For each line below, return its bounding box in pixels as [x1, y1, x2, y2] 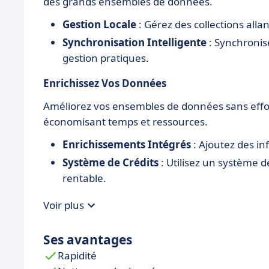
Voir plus [43, 198, 84, 213]
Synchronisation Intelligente [62, 35, 207, 49]
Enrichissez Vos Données [43, 76, 166, 90]
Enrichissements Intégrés [62, 137, 191, 151]
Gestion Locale [62, 17, 136, 31]
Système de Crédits [62, 155, 159, 169]
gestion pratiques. [62, 50, 149, 65]
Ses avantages [43, 231, 132, 248]
